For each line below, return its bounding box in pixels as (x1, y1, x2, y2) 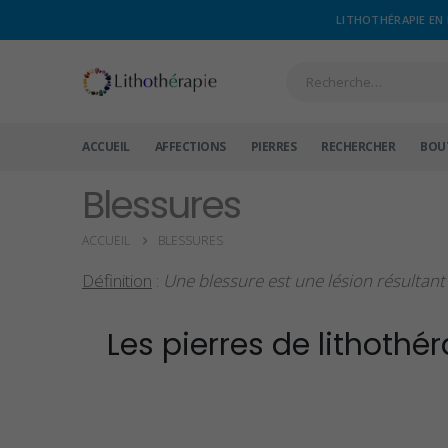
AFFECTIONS (154, 138, 226, 156)
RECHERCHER (321, 138, 395, 156)
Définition (82, 269, 152, 293)
